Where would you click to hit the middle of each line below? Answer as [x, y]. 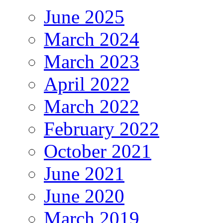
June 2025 [84, 17]
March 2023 [92, 62]
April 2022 [87, 84]
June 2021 [84, 174]
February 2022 [102, 129]
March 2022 [92, 107]
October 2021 [98, 151]
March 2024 [92, 39]
